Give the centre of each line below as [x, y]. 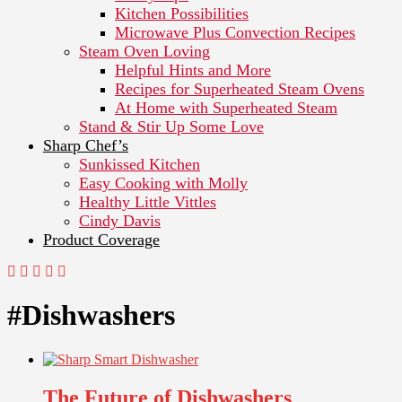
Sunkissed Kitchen [140, 164]
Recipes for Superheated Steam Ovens [240, 88]
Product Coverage [101, 239]
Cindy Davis [120, 220]
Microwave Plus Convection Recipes [235, 32]
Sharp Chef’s [86, 145]
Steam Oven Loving [144, 51]
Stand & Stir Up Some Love [171, 126]
